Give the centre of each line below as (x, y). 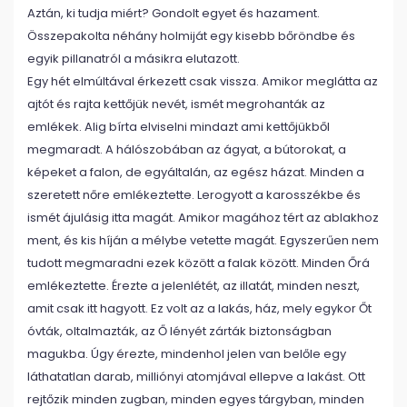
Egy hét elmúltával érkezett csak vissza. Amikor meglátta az (203, 81)
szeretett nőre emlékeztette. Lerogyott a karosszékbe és (194, 195)
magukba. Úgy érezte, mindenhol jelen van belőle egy (187, 354)
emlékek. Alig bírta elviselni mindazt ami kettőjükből (179, 127)
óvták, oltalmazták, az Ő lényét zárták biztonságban (179, 331)
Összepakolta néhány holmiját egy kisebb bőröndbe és (191, 36)
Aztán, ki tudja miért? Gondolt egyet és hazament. (174, 13)
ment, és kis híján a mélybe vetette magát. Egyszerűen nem (203, 240)
